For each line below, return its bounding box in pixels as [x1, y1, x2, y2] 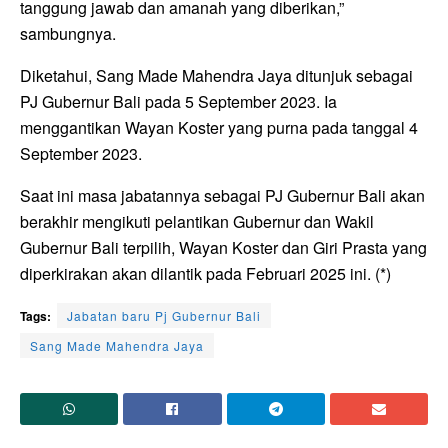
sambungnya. [20, 21, 116, 45]
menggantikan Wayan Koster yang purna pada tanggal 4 [20, 115, 418, 139]
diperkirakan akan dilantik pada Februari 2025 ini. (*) [20, 261, 391, 285]
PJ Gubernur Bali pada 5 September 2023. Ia [20, 89, 337, 113]
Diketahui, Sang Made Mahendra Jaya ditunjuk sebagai [20, 63, 413, 87]
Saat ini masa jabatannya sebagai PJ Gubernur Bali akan [20, 183, 425, 207]
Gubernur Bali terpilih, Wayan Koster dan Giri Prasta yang [20, 235, 427, 259]
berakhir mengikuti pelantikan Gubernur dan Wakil [20, 209, 374, 233]
